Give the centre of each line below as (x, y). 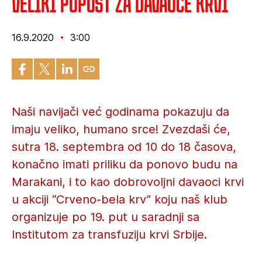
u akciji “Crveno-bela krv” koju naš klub (120, 199)
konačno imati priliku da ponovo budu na (125, 164)
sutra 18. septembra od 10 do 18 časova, (124, 147)
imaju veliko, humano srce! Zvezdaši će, (121, 129)
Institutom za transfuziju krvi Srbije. (109, 235)
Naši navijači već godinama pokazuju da (120, 112)
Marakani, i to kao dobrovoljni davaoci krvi (128, 182)
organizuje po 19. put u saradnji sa (106, 217)
